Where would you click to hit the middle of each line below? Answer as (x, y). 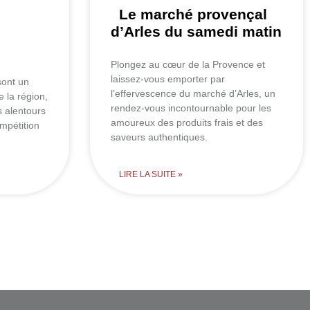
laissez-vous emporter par (167, 79)
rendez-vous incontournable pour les (191, 108)
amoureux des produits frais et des (186, 122)
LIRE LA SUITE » (151, 174)
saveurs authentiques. (159, 137)
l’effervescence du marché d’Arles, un (193, 93)
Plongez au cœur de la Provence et (188, 64)
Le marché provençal (193, 14)
